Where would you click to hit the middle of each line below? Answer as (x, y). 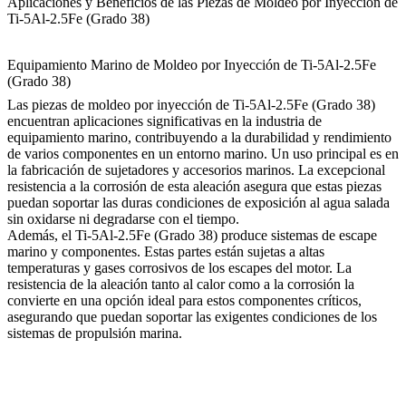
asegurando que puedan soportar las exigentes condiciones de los (192, 317)
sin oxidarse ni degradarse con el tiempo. (123, 219)
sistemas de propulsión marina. (95, 333)
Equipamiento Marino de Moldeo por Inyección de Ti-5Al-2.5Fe (192, 65)
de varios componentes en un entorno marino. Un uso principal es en (203, 154)
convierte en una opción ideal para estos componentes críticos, (184, 301)
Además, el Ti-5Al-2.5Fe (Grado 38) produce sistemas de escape (192, 236)
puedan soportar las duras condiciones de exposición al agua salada (198, 203)
